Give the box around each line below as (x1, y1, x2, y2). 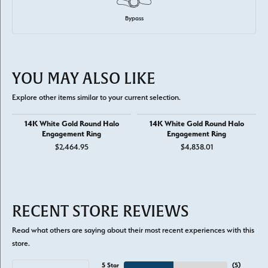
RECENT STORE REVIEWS (12, 202, 189, 221)
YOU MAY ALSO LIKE (12, 69, 156, 89)
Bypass (124, 14, 144, 22)
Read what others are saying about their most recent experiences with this (12, 226, 254, 234)
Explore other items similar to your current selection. (12, 93, 181, 102)
